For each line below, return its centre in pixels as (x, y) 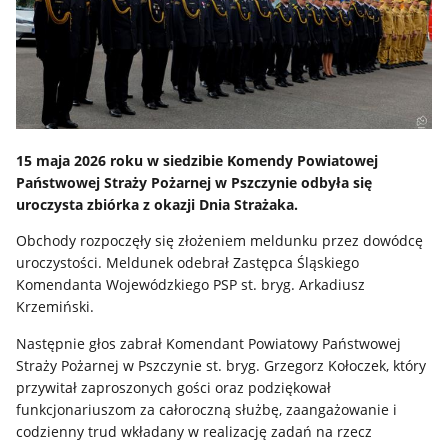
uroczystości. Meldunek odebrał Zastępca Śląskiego (188, 263)
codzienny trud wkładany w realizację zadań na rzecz (194, 431)
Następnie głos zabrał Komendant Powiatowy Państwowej (209, 343)
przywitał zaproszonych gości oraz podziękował (174, 387)
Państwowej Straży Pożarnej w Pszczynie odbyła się (194, 182)
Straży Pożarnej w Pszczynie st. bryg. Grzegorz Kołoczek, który (221, 365)
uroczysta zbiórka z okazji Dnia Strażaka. (157, 204)
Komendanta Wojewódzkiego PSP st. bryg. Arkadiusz (191, 285)
